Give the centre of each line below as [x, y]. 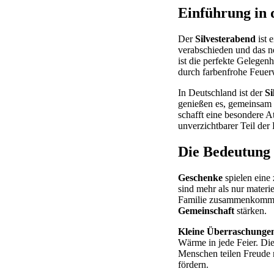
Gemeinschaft [206, 210]
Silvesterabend [225, 39]
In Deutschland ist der [221, 93]
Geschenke [200, 177]
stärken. [250, 210]
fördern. [193, 264]
